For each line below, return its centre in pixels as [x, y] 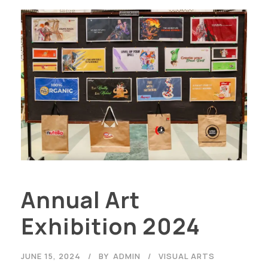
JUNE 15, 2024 [51, 256]
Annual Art [80, 200]
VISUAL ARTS [187, 256]
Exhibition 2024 [111, 226]
